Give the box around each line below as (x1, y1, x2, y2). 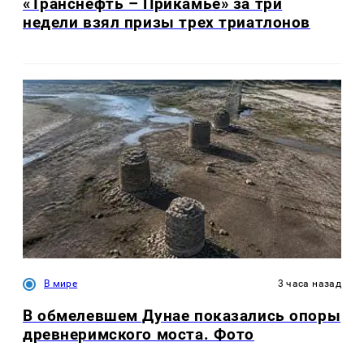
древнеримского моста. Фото (23, 325, 254, 344)
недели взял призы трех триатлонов (23, 12, 311, 32)
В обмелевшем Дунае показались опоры (23, 306, 341, 326)
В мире (44, 278, 78, 290)
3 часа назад (277, 278, 341, 290)
